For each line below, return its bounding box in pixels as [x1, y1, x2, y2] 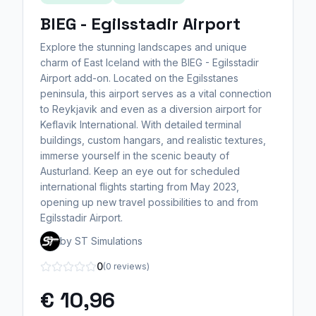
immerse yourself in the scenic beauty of [40, 150, 229, 162]
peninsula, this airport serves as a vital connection [40, 87, 272, 99]
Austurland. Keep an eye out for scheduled [40, 165, 240, 177]
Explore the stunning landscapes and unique [40, 41, 247, 53]
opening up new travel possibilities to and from [40, 196, 258, 208]
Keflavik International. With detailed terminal [40, 119, 241, 130]
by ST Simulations [60, 235, 142, 247]
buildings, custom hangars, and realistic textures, [40, 134, 266, 146]
